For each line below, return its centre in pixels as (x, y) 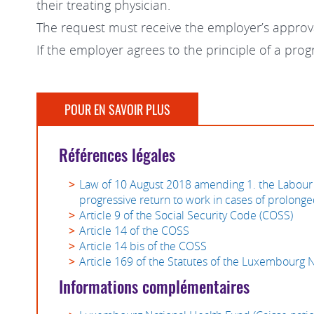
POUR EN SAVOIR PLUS (117, 109)
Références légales (117, 155)
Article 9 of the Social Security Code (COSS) (186, 215)
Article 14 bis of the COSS (143, 246)
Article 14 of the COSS (134, 230)
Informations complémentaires (154, 286)
